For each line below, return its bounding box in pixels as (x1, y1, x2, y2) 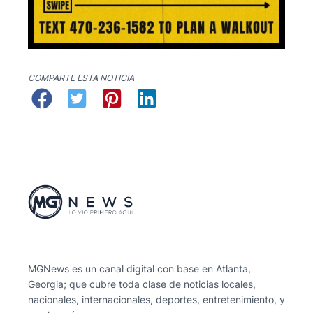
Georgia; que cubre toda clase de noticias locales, (28, 278, 256, 291)
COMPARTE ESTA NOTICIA (28, 73, 134, 84)
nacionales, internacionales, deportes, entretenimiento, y (28, 293, 285, 306)
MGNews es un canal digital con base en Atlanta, (28, 263, 251, 275)
